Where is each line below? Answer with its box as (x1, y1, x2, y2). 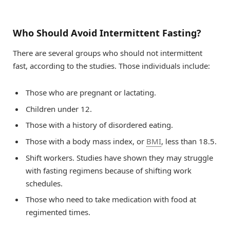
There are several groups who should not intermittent (13, 48, 202, 59)
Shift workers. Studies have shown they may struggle (26, 152, 213, 163)
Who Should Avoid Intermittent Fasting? (13, 26, 201, 39)
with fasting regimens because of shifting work (26, 165, 191, 176)
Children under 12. (26, 103, 92, 114)
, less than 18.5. (161, 136, 217, 147)
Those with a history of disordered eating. (26, 120, 173, 130)
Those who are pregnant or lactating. (26, 87, 156, 98)
